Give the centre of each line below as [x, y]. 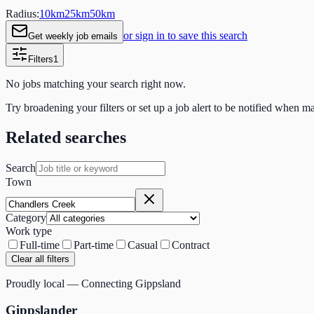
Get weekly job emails [73, 36]
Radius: [22, 13]
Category [26, 217]
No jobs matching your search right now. [96, 83]
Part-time [94, 245]
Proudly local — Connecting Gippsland [93, 283]
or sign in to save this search [185, 35]
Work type [29, 231]
